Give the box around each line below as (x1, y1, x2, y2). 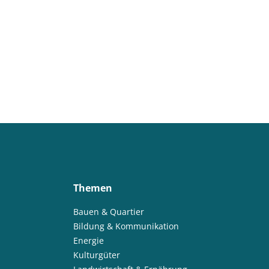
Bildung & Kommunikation (73, 220, 179, 232)
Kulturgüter (73, 249, 120, 261)
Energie (73, 235, 104, 246)
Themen (73, 181, 112, 195)
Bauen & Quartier (73, 206, 144, 217)
